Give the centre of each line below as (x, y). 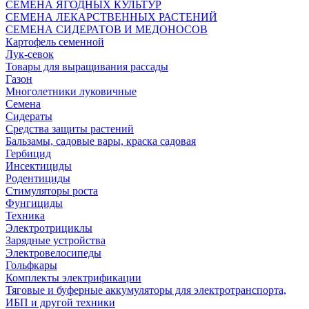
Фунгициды (34, 203)
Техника (25, 216)
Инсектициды (39, 166)
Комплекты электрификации (73, 278)
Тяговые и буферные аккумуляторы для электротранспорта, (146, 290)
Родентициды (38, 179)
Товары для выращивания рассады (87, 67)
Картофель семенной (55, 42)
